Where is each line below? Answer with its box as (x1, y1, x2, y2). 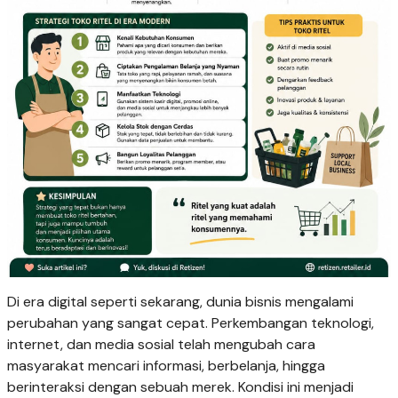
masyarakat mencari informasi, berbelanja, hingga (7, 356, 325, 376)
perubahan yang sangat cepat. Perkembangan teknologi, (7, 314, 374, 333)
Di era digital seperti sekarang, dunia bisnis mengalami (7, 292, 354, 312)
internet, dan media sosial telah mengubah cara (7, 335, 315, 354)
